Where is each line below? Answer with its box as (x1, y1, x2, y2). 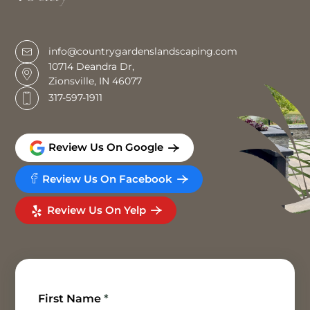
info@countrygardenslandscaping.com (48, 45, 237, 57)
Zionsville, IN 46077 (48, 75, 142, 87)
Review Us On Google (46, 140, 163, 154)
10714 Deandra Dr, (48, 60, 134, 73)
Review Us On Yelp (44, 203, 146, 217)
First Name (38, 292, 104, 305)
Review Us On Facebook (39, 172, 172, 185)
